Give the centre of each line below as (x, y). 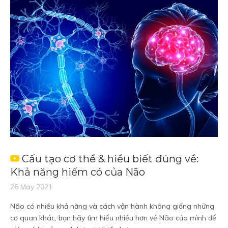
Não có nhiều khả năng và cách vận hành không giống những (112, 206)
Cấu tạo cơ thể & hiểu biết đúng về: (110, 159)
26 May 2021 (31, 187)
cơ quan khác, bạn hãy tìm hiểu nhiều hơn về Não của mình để (113, 218)
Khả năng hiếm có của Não (78, 172)
